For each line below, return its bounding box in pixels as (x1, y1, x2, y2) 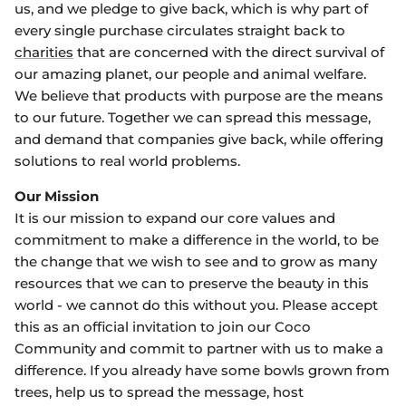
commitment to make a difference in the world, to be (14, 231, 379, 249)
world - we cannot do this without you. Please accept (14, 296, 378, 314)
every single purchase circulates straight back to (14, 22, 345, 40)
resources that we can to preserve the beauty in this (14, 275, 369, 293)
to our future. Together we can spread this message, (14, 109, 371, 127)
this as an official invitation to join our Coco (14, 318, 311, 336)
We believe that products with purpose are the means (14, 87, 383, 105)
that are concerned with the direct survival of (73, 43, 384, 62)
